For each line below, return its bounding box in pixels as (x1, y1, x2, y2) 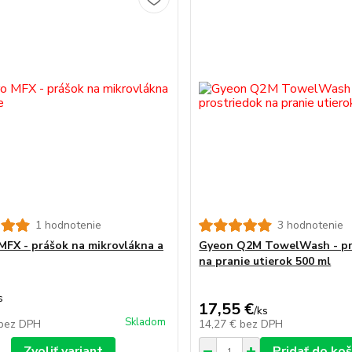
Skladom (125, 315, 167, 330)
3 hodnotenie (277, 218, 344, 233)
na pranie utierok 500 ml (199, 254, 332, 269)
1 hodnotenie (35, 218, 101, 233)
